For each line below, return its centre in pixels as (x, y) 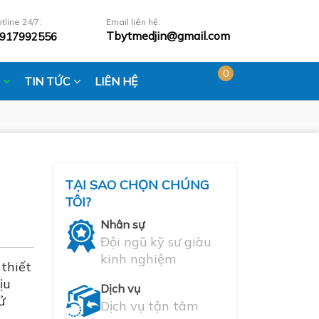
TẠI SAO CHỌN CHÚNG (137, 185)
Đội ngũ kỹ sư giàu (156, 242)
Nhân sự (122, 224)
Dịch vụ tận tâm (149, 306)
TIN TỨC (48, 81)
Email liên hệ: (133, 21)
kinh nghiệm (138, 259)
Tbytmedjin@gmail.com (168, 35)
